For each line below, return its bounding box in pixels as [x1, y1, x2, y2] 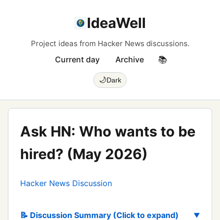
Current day [55, 55, 100, 64]
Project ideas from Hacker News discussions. [30, 39, 190, 48]
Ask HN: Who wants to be [20, 123, 195, 140]
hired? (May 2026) [20, 145, 148, 163]
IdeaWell [87, 14, 146, 31]
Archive [115, 55, 144, 64]
